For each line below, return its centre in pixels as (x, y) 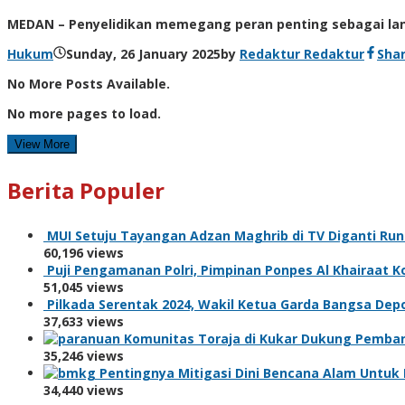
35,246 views (84, 356)
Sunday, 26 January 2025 (143, 54)
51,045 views (84, 287)
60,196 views (84, 253)
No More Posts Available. (89, 84)
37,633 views (84, 322)
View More (42, 145)
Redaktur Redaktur (302, 54)
